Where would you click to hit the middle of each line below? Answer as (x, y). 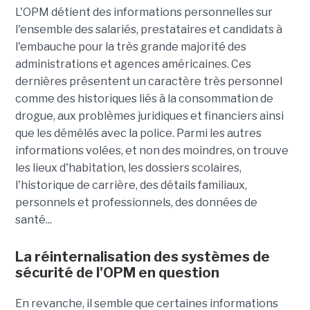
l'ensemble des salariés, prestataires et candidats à (148, 30)
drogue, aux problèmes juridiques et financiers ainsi (149, 116)
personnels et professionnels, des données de (136, 203)
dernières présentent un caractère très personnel (148, 82)
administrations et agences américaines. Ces (133, 64)
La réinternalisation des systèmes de (142, 257)
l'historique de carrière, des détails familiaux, (131, 185)
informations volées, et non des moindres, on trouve (152, 151)
